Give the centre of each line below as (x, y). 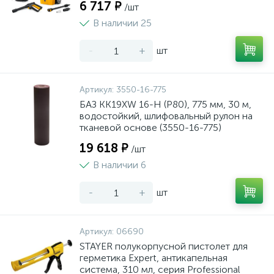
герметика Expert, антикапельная (154, 258)
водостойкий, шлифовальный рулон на (166, 116)
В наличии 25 (122, 23)
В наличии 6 (120, 165)
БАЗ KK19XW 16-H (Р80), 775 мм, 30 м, (165, 104)
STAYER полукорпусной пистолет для (164, 246)
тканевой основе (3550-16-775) (150, 128)
